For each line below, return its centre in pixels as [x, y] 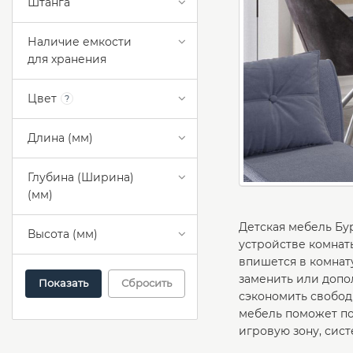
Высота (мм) [63, 234]
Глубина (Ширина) [81, 178]
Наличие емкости [80, 42]
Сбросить [146, 283]
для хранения [67, 59]
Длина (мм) [60, 138]
